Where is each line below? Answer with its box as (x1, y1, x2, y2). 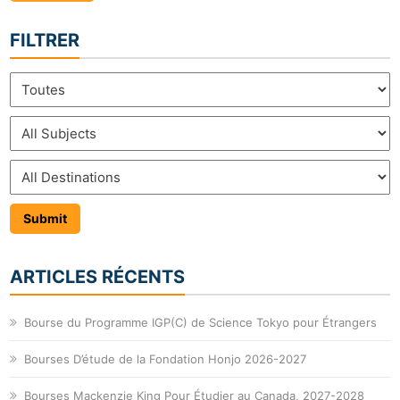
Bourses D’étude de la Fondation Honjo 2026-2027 (24, 352, 307, 367)
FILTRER (10, 29, 80, 52)
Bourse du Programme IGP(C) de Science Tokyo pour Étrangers (24, 315, 378, 330)
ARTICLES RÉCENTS (10, 266, 186, 288)
